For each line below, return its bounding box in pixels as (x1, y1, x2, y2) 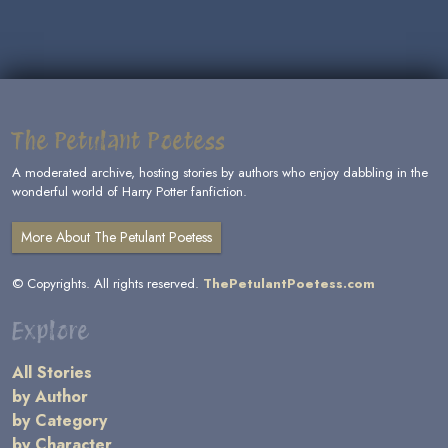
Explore (12, 316, 89, 345)
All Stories (12, 361, 92, 384)
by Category (12, 409, 107, 432)
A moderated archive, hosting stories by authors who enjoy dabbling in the (12, 163, 428, 182)
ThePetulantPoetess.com (203, 274, 375, 293)
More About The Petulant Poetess (21, 227, 212, 247)
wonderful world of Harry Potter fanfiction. (12, 182, 247, 201)
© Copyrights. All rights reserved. (12, 274, 203, 293)
